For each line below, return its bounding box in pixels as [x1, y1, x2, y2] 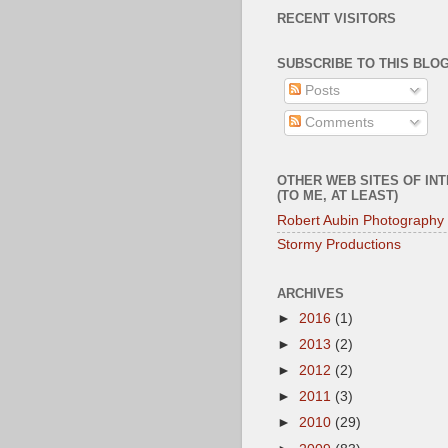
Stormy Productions [277, 236, 401, 252]
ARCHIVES [277, 286, 344, 301]
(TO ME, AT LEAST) [277, 188, 398, 203]
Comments [300, 115, 374, 131]
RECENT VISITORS [277, 10, 396, 26]
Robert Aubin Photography [277, 212, 444, 228]
